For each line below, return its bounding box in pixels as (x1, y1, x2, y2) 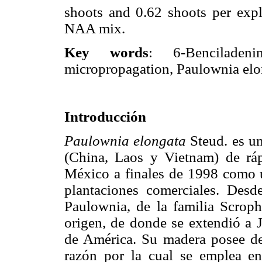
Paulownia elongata (64, 133, 187, 149)
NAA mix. (64, 20, 125, 36)
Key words (64, 44, 149, 60)
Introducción (64, 109, 146, 125)
